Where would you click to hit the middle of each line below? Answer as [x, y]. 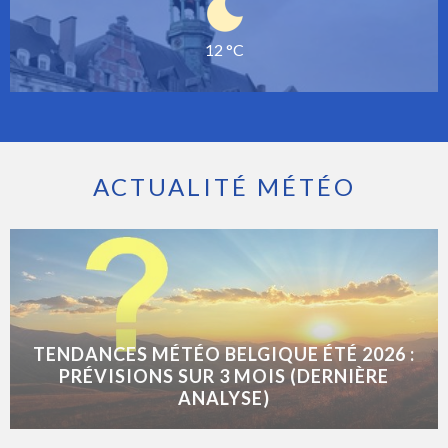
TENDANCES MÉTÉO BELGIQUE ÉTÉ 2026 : [224, 354]
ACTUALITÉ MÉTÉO [224, 187]
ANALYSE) [224, 398]
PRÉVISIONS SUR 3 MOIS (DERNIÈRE [224, 376]
